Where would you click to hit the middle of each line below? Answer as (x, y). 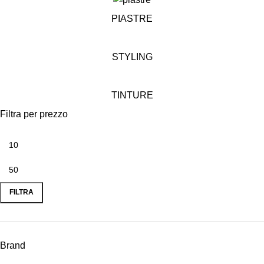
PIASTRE (132, 18)
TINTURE (132, 95)
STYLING (132, 57)
